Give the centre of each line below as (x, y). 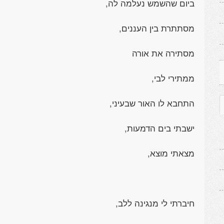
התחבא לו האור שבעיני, (152, 103)
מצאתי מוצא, (171, 153)
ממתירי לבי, (173, 78)
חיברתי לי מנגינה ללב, (155, 203)
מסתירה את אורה (163, 53)
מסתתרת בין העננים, (157, 28)
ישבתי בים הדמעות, (159, 128)
